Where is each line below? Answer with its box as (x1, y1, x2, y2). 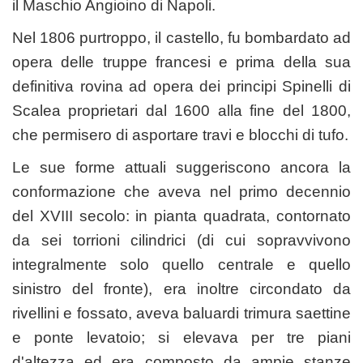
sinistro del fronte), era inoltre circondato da (12, 280, 351, 297)
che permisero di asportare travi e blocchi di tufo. (12, 126, 348, 143)
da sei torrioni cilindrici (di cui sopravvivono (12, 231, 351, 249)
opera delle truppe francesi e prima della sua (12, 53, 351, 70)
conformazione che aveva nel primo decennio (12, 182, 351, 200)
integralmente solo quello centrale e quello (12, 255, 351, 273)
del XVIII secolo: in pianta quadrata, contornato (12, 207, 351, 224)
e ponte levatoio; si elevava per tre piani (12, 328, 351, 346)
